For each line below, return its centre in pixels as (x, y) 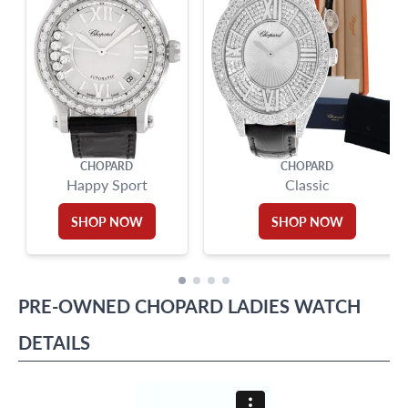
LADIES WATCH (294, 306)
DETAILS (54, 342)
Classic (307, 184)
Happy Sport (107, 184)
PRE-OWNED (74, 306)
